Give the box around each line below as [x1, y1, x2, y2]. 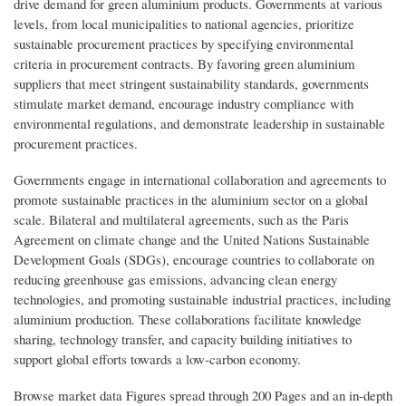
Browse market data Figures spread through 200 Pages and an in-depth [14, 385, 392, 404]
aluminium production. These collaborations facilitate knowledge [14, 309, 362, 328]
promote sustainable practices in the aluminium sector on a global [14, 189, 368, 208]
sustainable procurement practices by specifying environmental [14, 34, 353, 53]
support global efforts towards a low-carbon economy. [14, 349, 301, 368]
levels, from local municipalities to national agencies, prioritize [14, 14, 354, 33]
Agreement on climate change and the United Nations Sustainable [14, 229, 370, 248]
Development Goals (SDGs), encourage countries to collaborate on [14, 249, 374, 268]
